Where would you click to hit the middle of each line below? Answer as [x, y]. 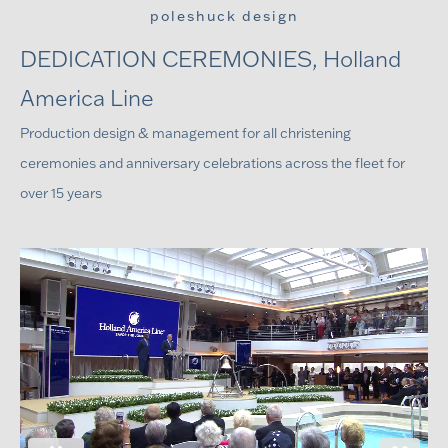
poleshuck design [224, 16]
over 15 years [60, 193]
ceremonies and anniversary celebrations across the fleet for [212, 163]
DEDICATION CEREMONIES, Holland [210, 59]
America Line [86, 98]
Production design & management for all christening [185, 133]
